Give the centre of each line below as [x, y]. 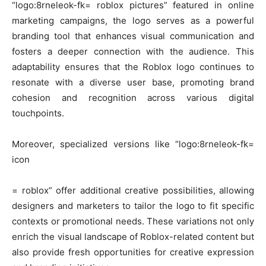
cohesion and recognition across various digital [133, 98]
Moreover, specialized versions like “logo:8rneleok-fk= [133, 144]
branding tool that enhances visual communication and [133, 36]
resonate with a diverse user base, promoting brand [133, 83]
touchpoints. [38, 113]
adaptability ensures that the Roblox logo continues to [133, 67]
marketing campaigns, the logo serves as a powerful [133, 21]
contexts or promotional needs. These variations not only [133, 221]
